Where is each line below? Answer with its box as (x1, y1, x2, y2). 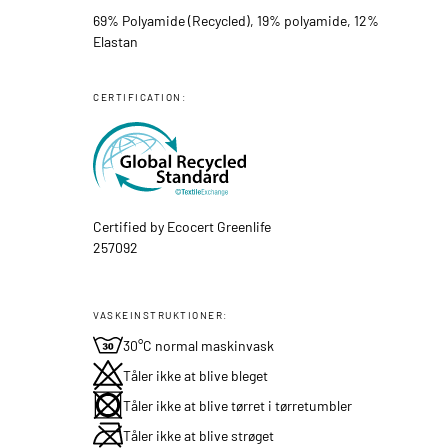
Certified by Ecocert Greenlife (93, 217, 272, 236)
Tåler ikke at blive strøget (123, 426, 275, 445)
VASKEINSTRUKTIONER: (93, 308, 228, 322)
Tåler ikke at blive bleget (123, 366, 269, 385)
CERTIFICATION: (93, 90, 187, 103)
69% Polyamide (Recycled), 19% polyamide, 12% (93, 11, 380, 29)
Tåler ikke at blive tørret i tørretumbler (123, 396, 353, 415)
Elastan (93, 32, 139, 50)
